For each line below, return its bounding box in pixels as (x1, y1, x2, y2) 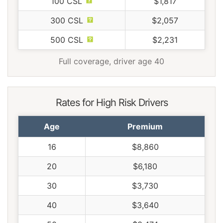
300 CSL (50, 15, 83, 26)
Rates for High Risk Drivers (55, 97, 168, 109)
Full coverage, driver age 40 (59, 56, 164, 67)
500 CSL (50, 35, 83, 45)
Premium (127, 121, 163, 132)
